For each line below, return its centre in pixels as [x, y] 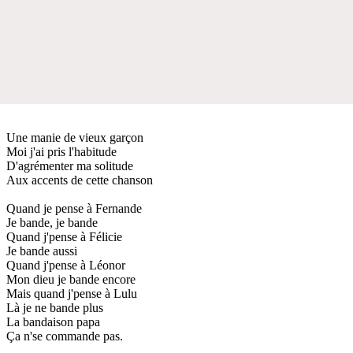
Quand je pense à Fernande [74, 208]
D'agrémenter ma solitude [70, 165]
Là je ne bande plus [55, 307]
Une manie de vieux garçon [75, 137]
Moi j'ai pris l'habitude [61, 151]
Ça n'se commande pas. [65, 336]
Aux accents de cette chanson [80, 180]
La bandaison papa [53, 321]
